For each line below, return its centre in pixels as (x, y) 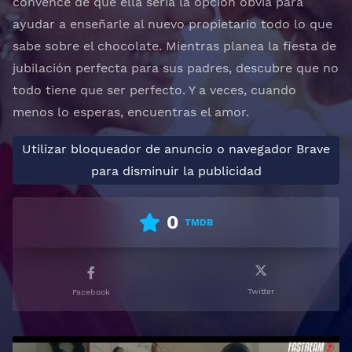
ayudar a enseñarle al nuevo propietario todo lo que (172, 24)
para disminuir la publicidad (176, 171)
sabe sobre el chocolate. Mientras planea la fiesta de (174, 46)
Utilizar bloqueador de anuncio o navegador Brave (176, 149)
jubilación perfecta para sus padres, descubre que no (176, 68)
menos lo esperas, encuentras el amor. (131, 112)
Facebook (91, 292)
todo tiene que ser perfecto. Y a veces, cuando (154, 90)
